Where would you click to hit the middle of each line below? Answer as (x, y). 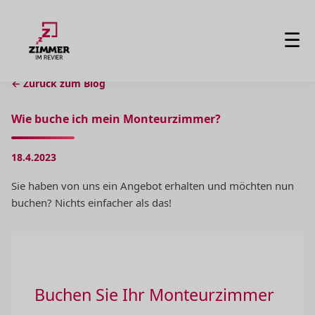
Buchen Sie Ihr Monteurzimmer (154, 295)
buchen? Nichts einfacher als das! (91, 202)
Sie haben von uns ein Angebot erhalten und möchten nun (153, 186)
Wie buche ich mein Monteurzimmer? (116, 119)
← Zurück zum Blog (58, 83)
